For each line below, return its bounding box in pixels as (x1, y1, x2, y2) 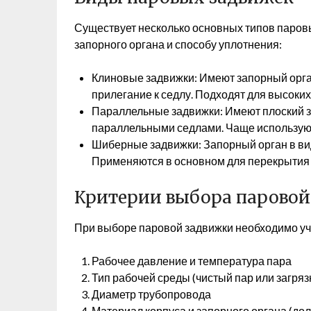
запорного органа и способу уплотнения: (74, 37, 282, 51)
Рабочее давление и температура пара (92, 254, 292, 267)
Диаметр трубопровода (92, 287, 211, 301)
